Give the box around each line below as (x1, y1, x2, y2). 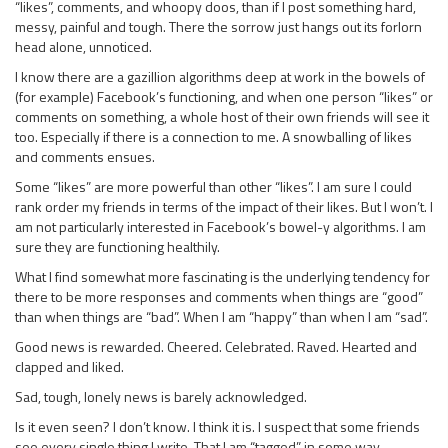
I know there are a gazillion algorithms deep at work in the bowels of (15, 65, 425, 87)
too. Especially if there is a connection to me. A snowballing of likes (15, 125, 412, 147)
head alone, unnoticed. (15, 35, 152, 57)
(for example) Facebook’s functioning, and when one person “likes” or (15, 85, 433, 107)
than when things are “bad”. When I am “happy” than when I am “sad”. (15, 305, 428, 327)
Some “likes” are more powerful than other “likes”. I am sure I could (15, 175, 412, 197)
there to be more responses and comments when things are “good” (15, 285, 423, 307)
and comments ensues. (15, 145, 155, 167)
